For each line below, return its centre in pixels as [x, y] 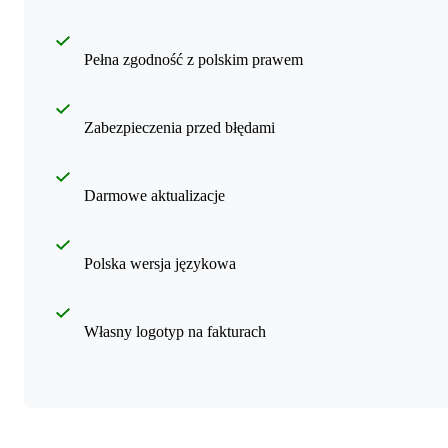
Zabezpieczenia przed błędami [179, 127]
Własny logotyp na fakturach [175, 331]
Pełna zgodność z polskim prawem [193, 59]
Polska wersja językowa [160, 263]
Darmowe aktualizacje [154, 195]
